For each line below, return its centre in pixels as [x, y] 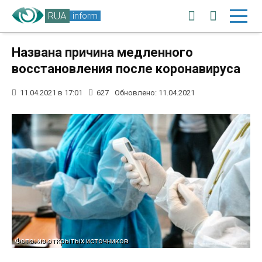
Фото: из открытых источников [72, 241]
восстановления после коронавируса [126, 69]
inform [85, 15]
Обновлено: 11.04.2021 [155, 93]
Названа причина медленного [102, 52]
